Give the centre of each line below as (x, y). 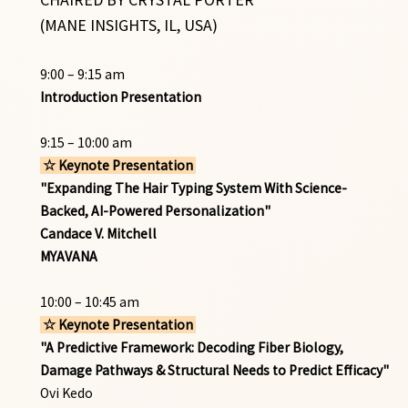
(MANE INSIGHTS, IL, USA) (128, 25)
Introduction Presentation (120, 97)
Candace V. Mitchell (98, 233)
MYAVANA (68, 256)
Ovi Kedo (66, 393)
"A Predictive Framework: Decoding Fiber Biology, (191, 347)
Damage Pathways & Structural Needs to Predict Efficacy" (214, 370)
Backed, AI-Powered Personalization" (155, 210)
